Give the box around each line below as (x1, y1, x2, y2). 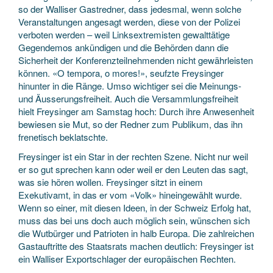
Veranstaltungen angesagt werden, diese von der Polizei (18, 15, 240, 28)
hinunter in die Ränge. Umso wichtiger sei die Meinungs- (18, 79, 241, 92)
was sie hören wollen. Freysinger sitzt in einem (18, 175, 203, 188)
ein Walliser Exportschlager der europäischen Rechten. (18, 252, 236, 265)
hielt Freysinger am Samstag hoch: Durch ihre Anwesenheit (18, 105, 254, 118)
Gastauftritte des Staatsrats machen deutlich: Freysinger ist (18, 239, 253, 252)
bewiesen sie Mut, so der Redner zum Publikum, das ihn (18, 118, 243, 130)
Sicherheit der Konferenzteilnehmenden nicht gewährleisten (18, 54, 253, 66)
